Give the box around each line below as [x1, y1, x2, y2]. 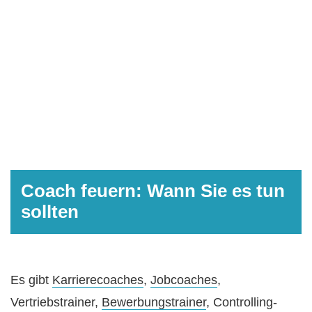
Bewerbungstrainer [102, 295, 206, 310]
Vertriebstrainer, [10, 295, 102, 310]
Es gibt [10, 273, 52, 288]
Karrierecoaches [52, 273, 143, 288]
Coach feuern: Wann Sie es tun [21, 180, 285, 202]
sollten [21, 201, 79, 223]
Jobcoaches [150, 273, 217, 288]
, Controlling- [206, 295, 277, 310]
